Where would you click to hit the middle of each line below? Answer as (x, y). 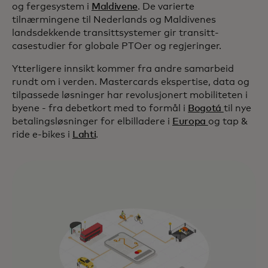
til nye (237, 109)
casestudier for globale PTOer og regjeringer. (117, 46)
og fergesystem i (52, 7)
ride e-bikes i (42, 135)
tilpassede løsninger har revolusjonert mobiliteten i (130, 95)
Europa (190, 122)
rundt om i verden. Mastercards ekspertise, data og (131, 82)
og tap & (228, 122)
